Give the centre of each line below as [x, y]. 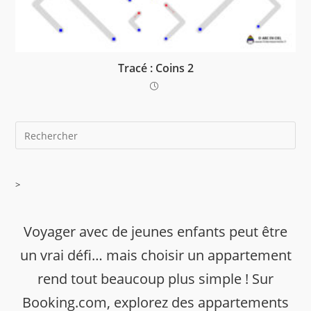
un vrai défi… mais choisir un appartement [155, 255]
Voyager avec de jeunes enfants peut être [155, 232]
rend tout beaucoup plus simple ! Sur [155, 279]
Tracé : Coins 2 [155, 68]
